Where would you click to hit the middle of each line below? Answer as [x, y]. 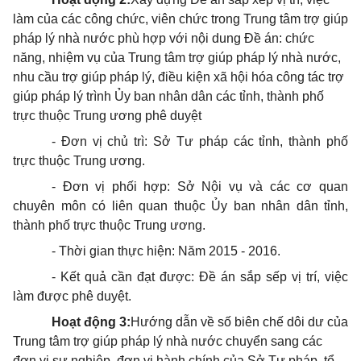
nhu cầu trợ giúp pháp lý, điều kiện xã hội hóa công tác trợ [178, 77]
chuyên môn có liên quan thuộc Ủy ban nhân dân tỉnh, [180, 206]
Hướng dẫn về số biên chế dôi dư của [239, 322]
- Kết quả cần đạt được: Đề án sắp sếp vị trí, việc [200, 277]
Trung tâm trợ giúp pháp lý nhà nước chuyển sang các [168, 341]
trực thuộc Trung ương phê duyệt [107, 116]
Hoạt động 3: [91, 322]
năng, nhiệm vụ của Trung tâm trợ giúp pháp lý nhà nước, [177, 58]
